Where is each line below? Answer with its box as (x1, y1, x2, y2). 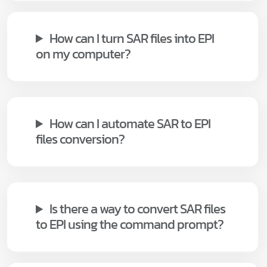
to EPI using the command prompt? (36, 215, 223, 235)
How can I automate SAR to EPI (49, 114, 211, 134)
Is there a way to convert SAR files (49, 199, 226, 219)
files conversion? (36, 129, 125, 150)
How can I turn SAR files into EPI (49, 28, 215, 48)
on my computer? (36, 44, 131, 64)
